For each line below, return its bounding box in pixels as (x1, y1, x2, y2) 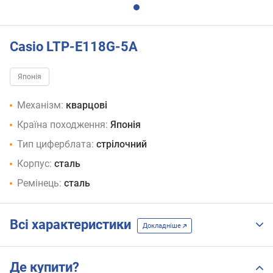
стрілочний (96, 138, 147, 151)
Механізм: (17, 99, 63, 112)
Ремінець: (17, 177, 62, 190)
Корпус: (17, 158, 52, 170)
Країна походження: (17, 119, 108, 131)
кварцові (66, 99, 107, 112)
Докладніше (143, 221, 183, 230)
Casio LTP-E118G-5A (10, 38, 138, 54)
